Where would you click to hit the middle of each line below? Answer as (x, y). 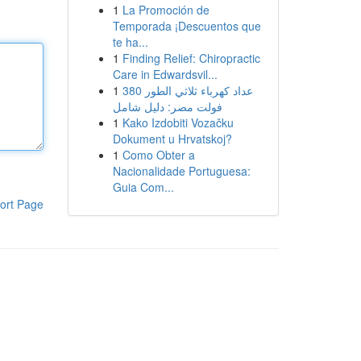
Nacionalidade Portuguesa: (181, 171)
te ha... (130, 42)
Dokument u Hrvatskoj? (172, 139)
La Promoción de (166, 10)
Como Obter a (158, 155)
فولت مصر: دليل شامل (167, 106)
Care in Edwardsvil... (165, 74)
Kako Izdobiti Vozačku (178, 122)
